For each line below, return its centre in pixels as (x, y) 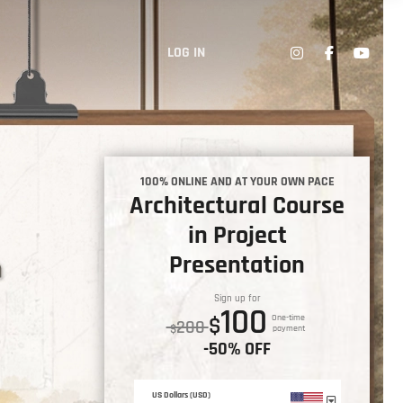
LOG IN (186, 52)
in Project (237, 236)
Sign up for (237, 299)
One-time (288, 318)
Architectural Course (237, 206)
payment (288, 328)
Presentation (237, 265)
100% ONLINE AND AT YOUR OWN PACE (237, 182)
